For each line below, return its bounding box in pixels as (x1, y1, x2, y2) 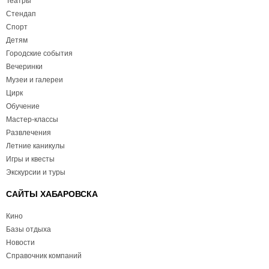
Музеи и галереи (6, 76, 63, 85)
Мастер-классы (6, 115, 58, 124)
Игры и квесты (6, 155, 55, 164)
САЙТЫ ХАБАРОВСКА (6, 189, 98, 199)
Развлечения (6, 128, 51, 138)
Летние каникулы (6, 142, 65, 151)
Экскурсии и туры (6, 168, 65, 177)
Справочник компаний (6, 252, 82, 261)
